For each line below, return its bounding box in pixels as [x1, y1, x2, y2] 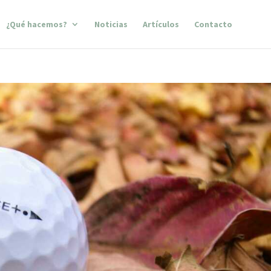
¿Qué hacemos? [6, 19, 68, 30]
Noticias [94, 19, 128, 30]
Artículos [143, 19, 180, 30]
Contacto [194, 19, 233, 30]
